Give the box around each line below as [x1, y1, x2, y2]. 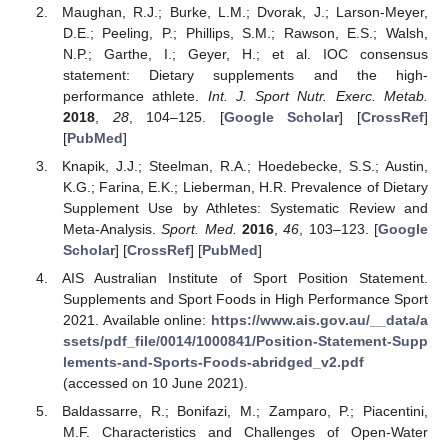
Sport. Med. [161, 220, 237, 237]
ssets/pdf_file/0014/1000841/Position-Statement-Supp [62, 332, 428, 349]
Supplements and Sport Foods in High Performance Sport [62, 290, 428, 307]
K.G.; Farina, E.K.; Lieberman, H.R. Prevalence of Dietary [62, 178, 428, 195]
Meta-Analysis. [62, 220, 162, 237]
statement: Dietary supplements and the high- [62, 66, 428, 83]
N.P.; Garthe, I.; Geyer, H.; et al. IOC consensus [62, 45, 428, 62]
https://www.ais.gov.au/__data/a [211, 311, 428, 328]
